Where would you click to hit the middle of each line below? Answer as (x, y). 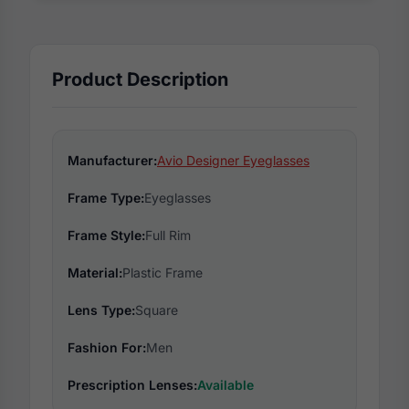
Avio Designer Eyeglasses (233, 160)
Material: (95, 272)
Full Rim (168, 235)
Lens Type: (101, 309)
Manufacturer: (112, 160)
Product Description (140, 79)
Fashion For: (107, 347)
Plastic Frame (163, 272)
